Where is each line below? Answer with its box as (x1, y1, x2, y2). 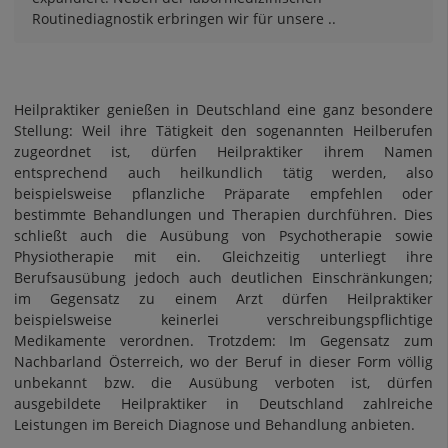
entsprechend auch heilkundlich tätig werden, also (14, 163, 433, 182)
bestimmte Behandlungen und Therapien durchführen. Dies (14, 205, 433, 224)
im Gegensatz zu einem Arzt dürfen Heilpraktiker (14, 289, 433, 308)
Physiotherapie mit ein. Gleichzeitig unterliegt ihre (14, 247, 433, 266)
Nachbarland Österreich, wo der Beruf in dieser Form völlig (14, 352, 433, 371)
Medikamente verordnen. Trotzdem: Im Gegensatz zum (14, 331, 433, 350)
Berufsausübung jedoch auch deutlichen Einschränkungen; (14, 268, 433, 287)
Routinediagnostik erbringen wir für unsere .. (31, 9, 336, 28)
